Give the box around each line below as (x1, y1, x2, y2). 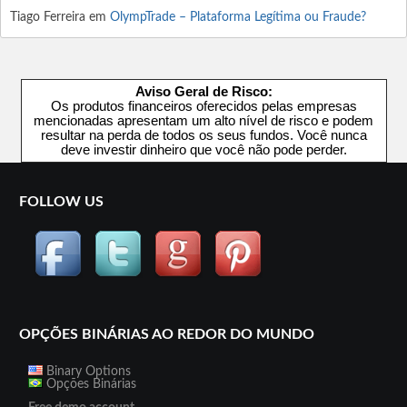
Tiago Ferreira (10, 11, 85, 24)
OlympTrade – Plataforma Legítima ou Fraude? (110, 11, 366, 24)
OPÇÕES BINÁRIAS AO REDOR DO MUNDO (18, 327, 314, 342)
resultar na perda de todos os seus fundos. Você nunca (40, 128, 367, 143)
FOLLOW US (18, 194, 104, 209)
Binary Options (42, 365, 131, 378)
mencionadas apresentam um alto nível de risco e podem (34, 114, 373, 128)
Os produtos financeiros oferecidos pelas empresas (50, 99, 357, 114)
